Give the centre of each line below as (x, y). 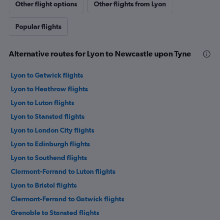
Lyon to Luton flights (42, 103)
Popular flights (38, 27)
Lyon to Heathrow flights (49, 89)
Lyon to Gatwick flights (47, 75)
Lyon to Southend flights (49, 158)
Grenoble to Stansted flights (55, 213)
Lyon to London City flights (53, 130)
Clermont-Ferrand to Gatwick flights (68, 199)
